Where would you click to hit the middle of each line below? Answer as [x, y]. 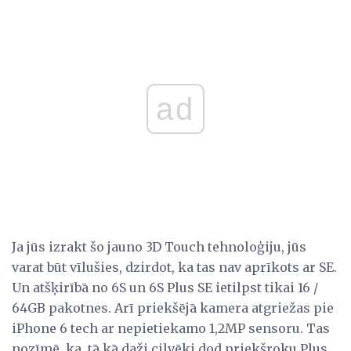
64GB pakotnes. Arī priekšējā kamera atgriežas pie [173, 308]
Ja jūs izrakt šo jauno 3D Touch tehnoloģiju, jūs [159, 246]
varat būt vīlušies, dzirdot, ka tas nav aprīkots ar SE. [174, 267]
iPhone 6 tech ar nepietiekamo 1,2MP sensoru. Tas [171, 328]
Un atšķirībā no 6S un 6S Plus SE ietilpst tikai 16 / [165, 287]
